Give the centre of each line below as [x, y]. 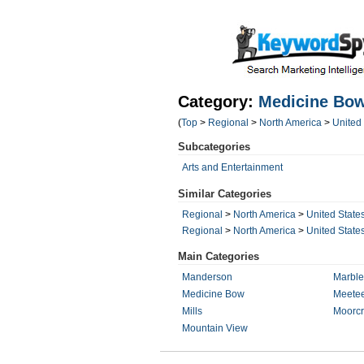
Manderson [207, 277]
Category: [218, 102]
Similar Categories [225, 194]
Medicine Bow [213, 294]
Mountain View [215, 328]
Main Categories [219, 256]
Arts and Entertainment [232, 167]
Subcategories [214, 147]
